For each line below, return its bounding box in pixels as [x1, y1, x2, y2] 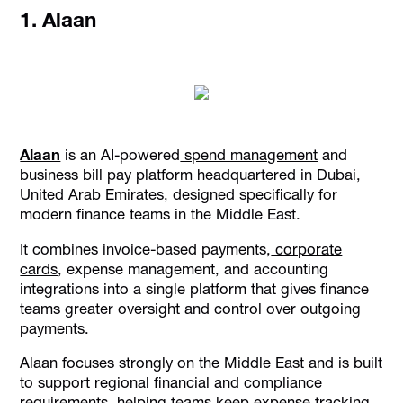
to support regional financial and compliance [20, 373, 323, 392]
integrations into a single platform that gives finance [20, 279, 370, 298]
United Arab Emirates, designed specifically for [20, 184, 338, 203]
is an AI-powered [60, 145, 181, 164]
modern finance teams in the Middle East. [20, 204, 301, 223]
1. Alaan [20, 6, 97, 32]
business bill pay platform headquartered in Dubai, [20, 165, 362, 184]
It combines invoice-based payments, [20, 239, 272, 258]
